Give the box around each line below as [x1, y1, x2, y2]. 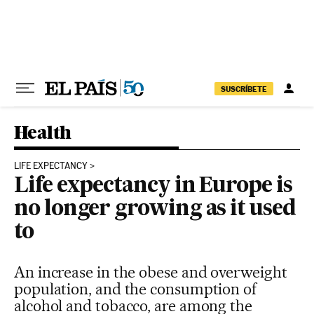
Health [14, 121, 71, 143]
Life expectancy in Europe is [14, 176, 292, 197]
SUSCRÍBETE [221, 83, 267, 94]
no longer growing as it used [14, 199, 296, 220]
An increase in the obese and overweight [14, 263, 287, 281]
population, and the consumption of [14, 280, 257, 298]
